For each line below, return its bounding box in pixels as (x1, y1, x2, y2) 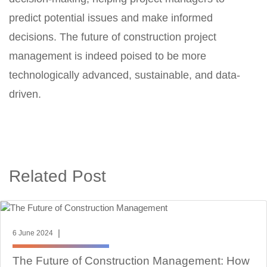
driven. (9, 88, 41, 100)
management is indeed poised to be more (9, 50, 206, 62)
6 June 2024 (13, 229, 53, 238)
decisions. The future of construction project (9, 31, 216, 43)
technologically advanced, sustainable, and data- (9, 69, 240, 81)
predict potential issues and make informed (9, 12, 213, 24)
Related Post (9, 167, 106, 185)
